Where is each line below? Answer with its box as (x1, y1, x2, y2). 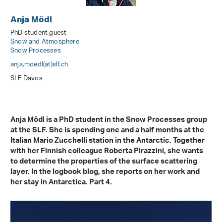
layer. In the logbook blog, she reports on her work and (10, 166, 200, 180)
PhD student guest (10, 26, 67, 41)
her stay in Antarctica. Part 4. (10, 176, 112, 191)
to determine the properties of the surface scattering (10, 155, 197, 170)
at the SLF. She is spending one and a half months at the (10, 124, 204, 139)
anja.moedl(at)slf (10, 57, 59, 72)
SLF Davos (10, 71, 43, 86)
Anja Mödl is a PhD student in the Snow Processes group (10, 113, 207, 128)
